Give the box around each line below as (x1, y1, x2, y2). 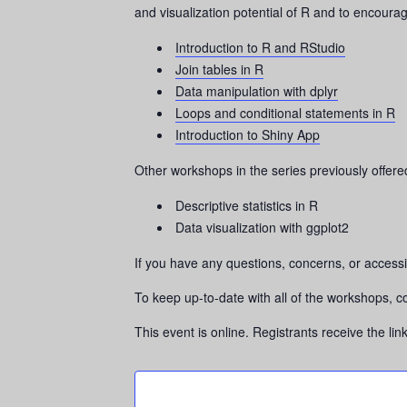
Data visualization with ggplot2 (175, 218, 349, 236)
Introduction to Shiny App (175, 125, 320, 144)
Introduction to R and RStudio (175, 38, 345, 56)
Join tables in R (175, 60, 263, 78)
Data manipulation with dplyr (175, 82, 338, 100)
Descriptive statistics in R (175, 196, 318, 214)
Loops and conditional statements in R (175, 104, 395, 122)
